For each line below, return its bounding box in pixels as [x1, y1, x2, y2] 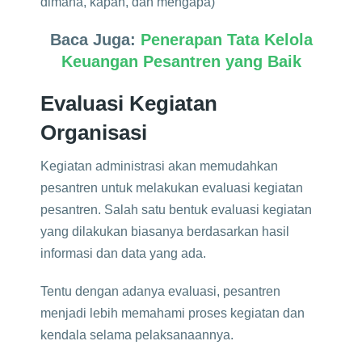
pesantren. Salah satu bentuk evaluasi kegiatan [40, 203, 312, 217]
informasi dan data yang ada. [40, 246, 206, 260]
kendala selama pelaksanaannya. [40, 328, 234, 342]
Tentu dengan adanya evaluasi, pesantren [40, 284, 280, 298]
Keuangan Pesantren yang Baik [61, 53, 301, 70]
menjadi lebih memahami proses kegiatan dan [40, 306, 305, 320]
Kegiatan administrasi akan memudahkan [40, 159, 278, 173]
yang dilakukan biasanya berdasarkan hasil [40, 225, 289, 238]
